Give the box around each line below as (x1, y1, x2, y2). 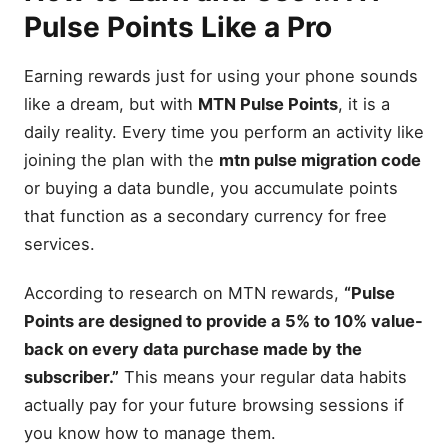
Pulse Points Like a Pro (24, 9, 332, 44)
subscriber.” (24, 367, 119, 388)
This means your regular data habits (119, 367, 407, 388)
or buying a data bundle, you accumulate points (24, 177, 398, 198)
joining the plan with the (24, 149, 219, 170)
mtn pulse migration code (219, 149, 421, 170)
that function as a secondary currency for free (24, 205, 387, 226)
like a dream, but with (24, 93, 198, 114)
